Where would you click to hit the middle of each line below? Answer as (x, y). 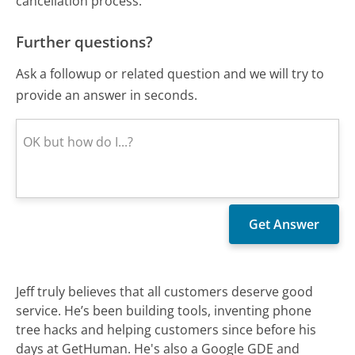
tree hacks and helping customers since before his (166, 329)
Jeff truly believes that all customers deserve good (165, 291)
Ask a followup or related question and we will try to (170, 73)
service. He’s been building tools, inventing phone (164, 310)
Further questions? (85, 42)
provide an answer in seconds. (107, 95)
